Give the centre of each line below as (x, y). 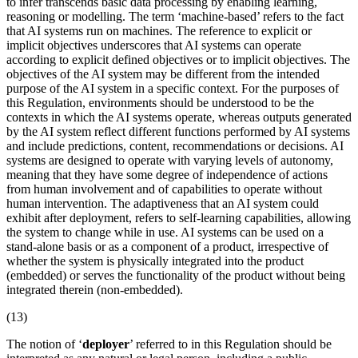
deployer (106, 344)
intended (298, 74)
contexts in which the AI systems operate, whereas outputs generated (179, 117)
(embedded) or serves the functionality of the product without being (176, 275)
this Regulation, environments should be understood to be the (160, 102)
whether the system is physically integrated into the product (155, 261)
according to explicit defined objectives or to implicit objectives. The (178, 59)
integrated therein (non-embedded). (95, 289)
